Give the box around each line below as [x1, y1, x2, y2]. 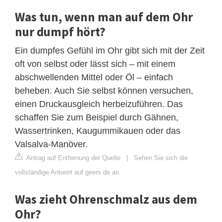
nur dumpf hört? [15, 23, 106, 40]
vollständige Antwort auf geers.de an [15, 168, 119, 176]
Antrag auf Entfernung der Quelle [25, 154, 120, 162]
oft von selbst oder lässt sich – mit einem [15, 58, 175, 69]
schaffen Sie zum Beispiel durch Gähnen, [15, 112, 178, 122]
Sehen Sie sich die [134, 154, 188, 162]
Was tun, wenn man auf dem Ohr [15, 8, 193, 25]
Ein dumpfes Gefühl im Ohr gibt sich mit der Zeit [15, 45, 205, 55]
